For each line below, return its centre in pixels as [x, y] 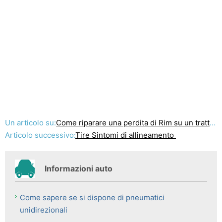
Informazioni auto [79, 168]
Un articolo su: [30, 123]
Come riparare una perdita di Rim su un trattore [133, 123]
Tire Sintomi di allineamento [126, 135]
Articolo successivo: [40, 135]
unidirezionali [44, 210]
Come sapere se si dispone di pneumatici [92, 197]
